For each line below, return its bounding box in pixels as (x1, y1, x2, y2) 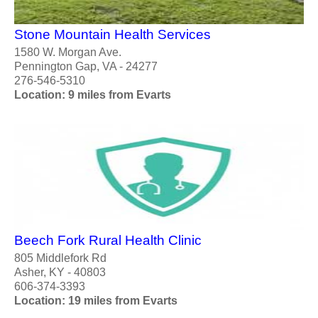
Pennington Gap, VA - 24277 (14, 60, 158, 73)
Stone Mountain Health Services (14, 27, 211, 43)
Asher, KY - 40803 (14, 265, 106, 278)
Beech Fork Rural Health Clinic (14, 232, 202, 248)
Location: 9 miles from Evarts (14, 89, 171, 102)
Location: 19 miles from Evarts (14, 294, 177, 307)
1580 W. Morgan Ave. (14, 46, 121, 59)
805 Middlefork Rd (14, 251, 106, 264)
